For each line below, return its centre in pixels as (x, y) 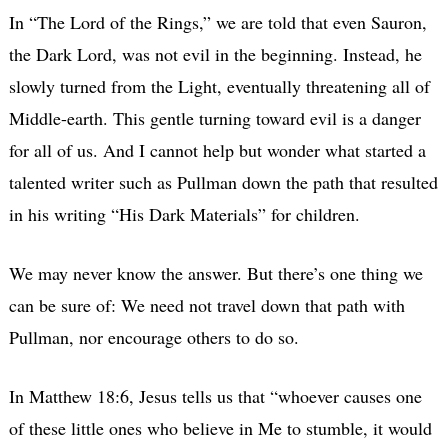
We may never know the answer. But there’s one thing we (215, 272)
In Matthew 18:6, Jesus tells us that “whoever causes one (215, 395)
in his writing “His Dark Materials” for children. (184, 213)
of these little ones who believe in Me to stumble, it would (220, 427)
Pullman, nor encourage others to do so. (153, 336)
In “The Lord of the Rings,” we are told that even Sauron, (217, 21)
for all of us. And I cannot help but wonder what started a (217, 149)
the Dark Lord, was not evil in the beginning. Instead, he (215, 53)
